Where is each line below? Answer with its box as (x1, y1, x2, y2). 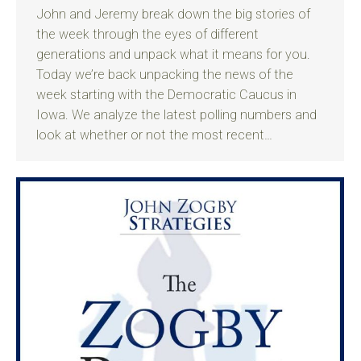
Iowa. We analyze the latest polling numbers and (36, 107, 317, 122)
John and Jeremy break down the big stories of (36, 6, 310, 22)
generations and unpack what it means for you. (36, 47, 310, 62)
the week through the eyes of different (36, 27, 259, 42)
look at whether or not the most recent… (36, 127, 272, 143)
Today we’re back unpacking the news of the (36, 67, 293, 82)
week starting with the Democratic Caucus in (36, 87, 297, 102)
